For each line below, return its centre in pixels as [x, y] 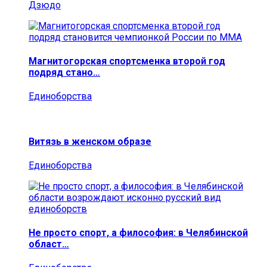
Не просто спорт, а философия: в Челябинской [138, 233]
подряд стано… [64, 73]
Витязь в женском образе [90, 141]
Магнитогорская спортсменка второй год [127, 61]
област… [49, 244]
